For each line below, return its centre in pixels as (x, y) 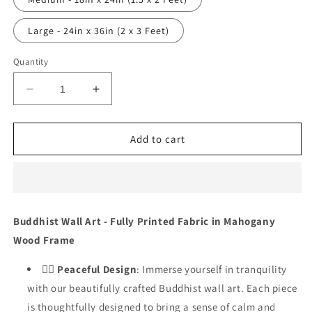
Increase (119, 95)
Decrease (55, 95)
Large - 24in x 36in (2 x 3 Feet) (99, 31)
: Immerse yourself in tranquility (212, 269)
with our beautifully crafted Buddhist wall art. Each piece (162, 288)
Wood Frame (44, 240)
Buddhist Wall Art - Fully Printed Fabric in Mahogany (145, 221)
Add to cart (157, 139)
